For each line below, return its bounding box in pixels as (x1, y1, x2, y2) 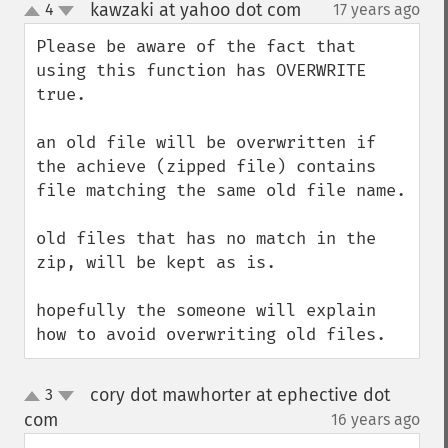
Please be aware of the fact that (36, 36, 356, 57)
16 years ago (331, 410, 420, 429)
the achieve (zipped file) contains (36, 156, 376, 177)
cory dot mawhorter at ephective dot (89, 384, 390, 406)
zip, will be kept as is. (36, 252, 276, 273)
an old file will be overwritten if (36, 132, 376, 153)
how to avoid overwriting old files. (36, 324, 386, 345)
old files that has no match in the (36, 228, 376, 249)
